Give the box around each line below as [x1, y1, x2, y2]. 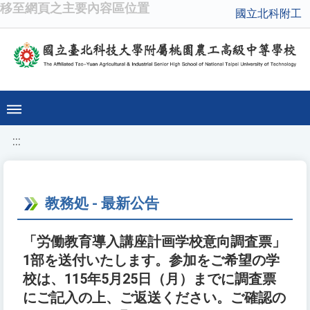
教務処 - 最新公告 [45, 194, 159, 212]
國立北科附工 [235, 7, 302, 20]
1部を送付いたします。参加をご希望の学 [23, 253, 280, 269]
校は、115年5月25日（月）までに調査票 [23, 271, 276, 288]
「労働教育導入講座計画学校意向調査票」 [23, 234, 286, 250]
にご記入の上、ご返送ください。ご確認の [23, 290, 286, 307]
